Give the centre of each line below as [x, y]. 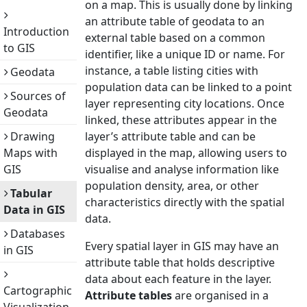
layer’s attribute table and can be [170, 136]
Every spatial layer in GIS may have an [182, 246]
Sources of [37, 96]
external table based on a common [175, 38]
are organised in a [220, 295]
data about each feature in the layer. [178, 279]
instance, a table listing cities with [172, 71]
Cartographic [38, 291]
